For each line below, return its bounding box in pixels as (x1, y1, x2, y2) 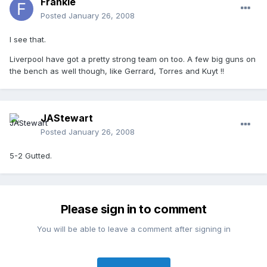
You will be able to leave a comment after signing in (36, 224, 231, 234)
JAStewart (41, 112, 93, 125)
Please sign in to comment (60, 202, 207, 217)
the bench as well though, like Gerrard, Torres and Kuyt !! (10, 66, 224, 76)
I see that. (10, 35, 46, 45)
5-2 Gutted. (10, 151, 52, 161)
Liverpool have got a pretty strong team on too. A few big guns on (10, 54, 256, 64)
